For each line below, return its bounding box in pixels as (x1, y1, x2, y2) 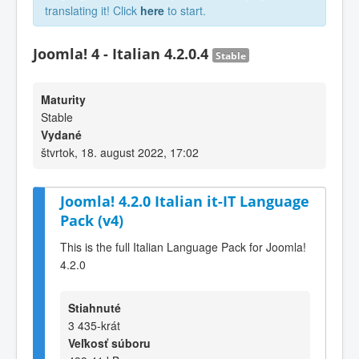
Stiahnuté (68, 299, 121, 316)
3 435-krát (68, 317, 120, 333)
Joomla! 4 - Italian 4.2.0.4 (33, 44, 212, 63)
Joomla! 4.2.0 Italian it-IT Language (60, 192, 309, 211)
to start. (164, 2, 206, 18)
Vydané (41, 127, 82, 143)
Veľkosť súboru (68, 334, 151, 351)
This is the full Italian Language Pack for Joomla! (60, 238, 306, 255)
